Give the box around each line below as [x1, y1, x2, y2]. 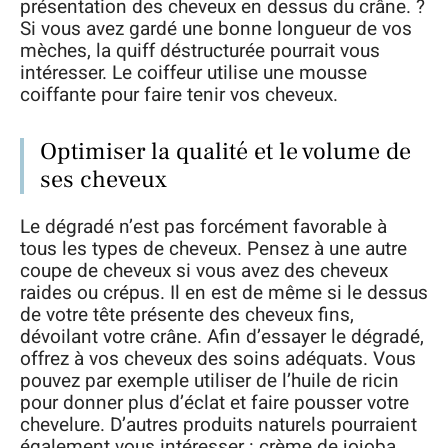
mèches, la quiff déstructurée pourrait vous [20, 36, 380, 65]
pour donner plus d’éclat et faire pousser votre [20, 389, 409, 418]
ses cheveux [40, 163, 167, 195]
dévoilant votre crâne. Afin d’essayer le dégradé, [20, 323, 424, 352]
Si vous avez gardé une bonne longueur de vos [20, 14, 412, 43]
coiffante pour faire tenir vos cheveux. [20, 80, 338, 109]
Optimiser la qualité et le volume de [40, 135, 411, 167]
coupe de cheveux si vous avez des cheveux [20, 257, 388, 286]
